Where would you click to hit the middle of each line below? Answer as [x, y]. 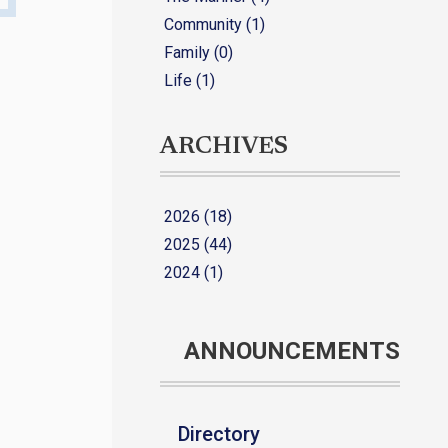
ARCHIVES [224, 146]
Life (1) [189, 80]
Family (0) [198, 52]
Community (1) [214, 24]
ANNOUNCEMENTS [292, 350]
